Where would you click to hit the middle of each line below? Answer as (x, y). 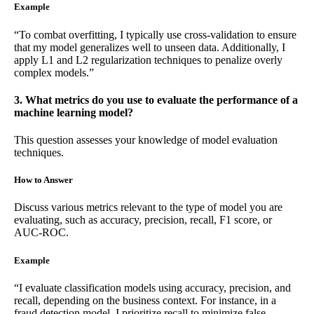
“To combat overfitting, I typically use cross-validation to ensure (155, 34)
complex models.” (54, 72)
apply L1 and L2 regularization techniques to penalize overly (148, 60)
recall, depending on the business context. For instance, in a (145, 300)
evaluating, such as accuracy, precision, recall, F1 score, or (143, 220)
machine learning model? (74, 112)
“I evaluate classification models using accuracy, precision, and (152, 287)
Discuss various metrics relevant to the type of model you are (148, 207)
